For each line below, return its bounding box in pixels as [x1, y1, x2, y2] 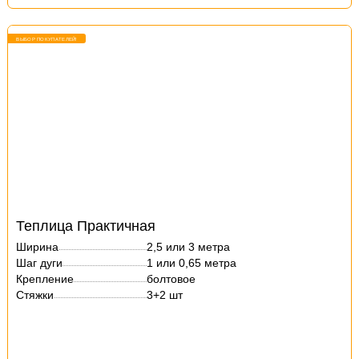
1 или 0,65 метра [147, 256, 237, 269]
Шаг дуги [16, 256, 63, 269]
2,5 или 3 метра [147, 240, 231, 253]
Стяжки [16, 288, 54, 301]
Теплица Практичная [16, 218, 156, 234]
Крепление [16, 272, 75, 285]
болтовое [147, 272, 196, 285]
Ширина [16, 240, 59, 253]
